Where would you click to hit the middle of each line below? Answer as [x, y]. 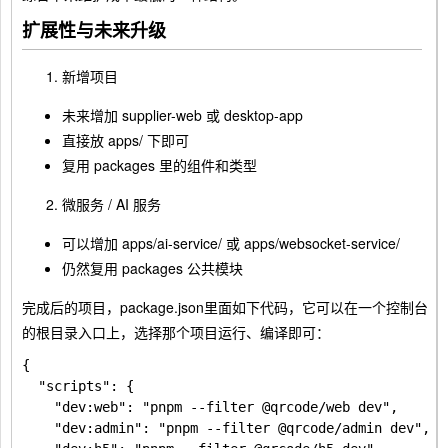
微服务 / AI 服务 [111, 204]
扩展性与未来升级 [94, 30]
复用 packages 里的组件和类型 [159, 165]
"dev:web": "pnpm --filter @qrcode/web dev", [210, 407]
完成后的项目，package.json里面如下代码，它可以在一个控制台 [225, 307]
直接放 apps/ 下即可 [125, 140]
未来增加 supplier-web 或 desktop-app [182, 115]
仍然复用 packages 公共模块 [152, 268]
